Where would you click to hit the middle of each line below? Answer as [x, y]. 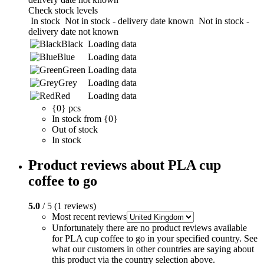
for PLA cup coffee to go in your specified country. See [155, 239]
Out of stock [75, 130]
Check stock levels [63, 11]
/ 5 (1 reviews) [68, 206]
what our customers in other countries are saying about [153, 249]
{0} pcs [66, 108]
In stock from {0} [85, 119]
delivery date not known [73, 32]
